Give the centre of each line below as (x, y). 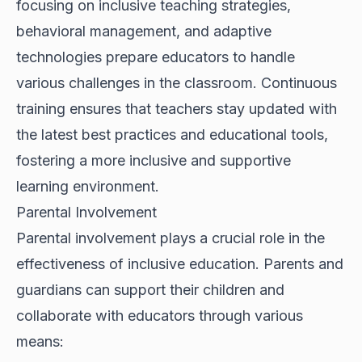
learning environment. (88, 187)
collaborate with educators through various (160, 316)
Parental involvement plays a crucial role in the (170, 238)
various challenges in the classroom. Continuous (177, 83)
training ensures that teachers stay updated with (177, 109)
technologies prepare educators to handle (156, 57)
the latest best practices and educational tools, (172, 135)
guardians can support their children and (150, 290)
